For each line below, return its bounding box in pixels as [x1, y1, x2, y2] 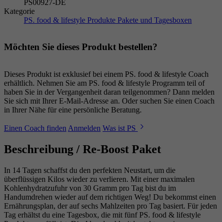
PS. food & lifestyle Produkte [24, 15, 117, 24]
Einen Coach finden [4, 124, 66, 133]
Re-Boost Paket [83, 143, 161, 156]
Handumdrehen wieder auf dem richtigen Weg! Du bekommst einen [4, 192, 216, 201]
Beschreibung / [4, 143, 80, 156]
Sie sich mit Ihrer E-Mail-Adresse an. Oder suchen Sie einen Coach [4, 97, 215, 106]
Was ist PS [103, 124, 138, 133]
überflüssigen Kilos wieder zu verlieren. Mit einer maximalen [4, 174, 195, 183]
